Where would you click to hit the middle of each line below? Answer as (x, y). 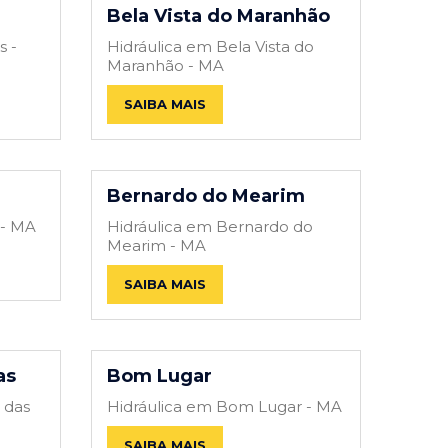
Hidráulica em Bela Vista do (210, 46)
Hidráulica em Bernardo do (210, 226)
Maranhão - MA (165, 65)
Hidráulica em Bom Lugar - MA (224, 406)
